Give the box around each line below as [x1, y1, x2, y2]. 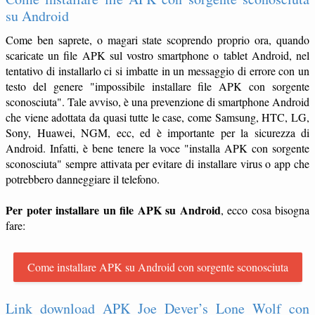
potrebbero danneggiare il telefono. [6, 171, 160, 186]
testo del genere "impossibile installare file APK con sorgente [6, 78, 309, 94]
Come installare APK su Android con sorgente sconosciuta [27, 259, 288, 274]
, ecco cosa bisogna [220, 202, 309, 217]
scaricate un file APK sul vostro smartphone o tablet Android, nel [6, 47, 309, 63]
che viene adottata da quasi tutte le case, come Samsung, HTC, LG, [6, 109, 309, 124]
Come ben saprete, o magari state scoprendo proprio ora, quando [6, 32, 309, 47]
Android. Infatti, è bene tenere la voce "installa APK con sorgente [6, 140, 309, 155]
